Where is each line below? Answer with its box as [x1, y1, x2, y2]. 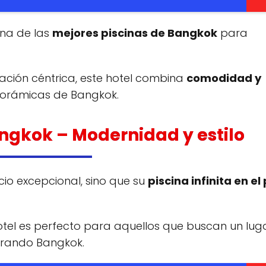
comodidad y [186, 70, 261, 85]
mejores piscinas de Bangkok [52, 25, 217, 40]
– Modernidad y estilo [53, 123, 245, 147]
